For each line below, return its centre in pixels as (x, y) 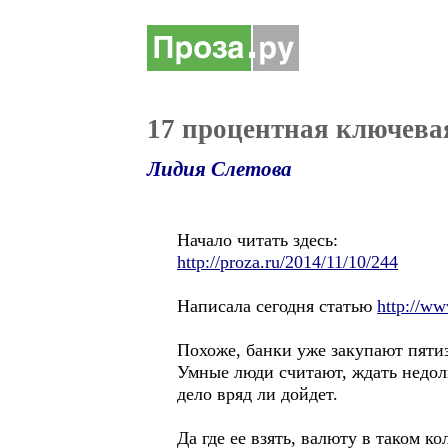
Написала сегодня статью (277, 306)
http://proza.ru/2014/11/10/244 (287, 262)
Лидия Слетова (219, 169)
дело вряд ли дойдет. (257, 394)
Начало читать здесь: (257, 240)
